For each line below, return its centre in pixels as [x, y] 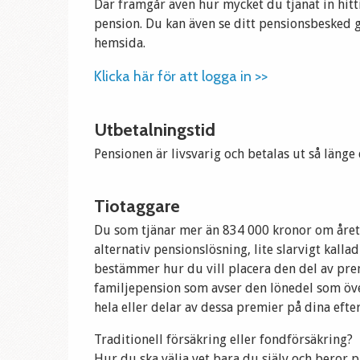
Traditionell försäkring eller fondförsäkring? [224, 340]
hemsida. [120, 43]
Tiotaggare [137, 207]
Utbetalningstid [155, 130]
